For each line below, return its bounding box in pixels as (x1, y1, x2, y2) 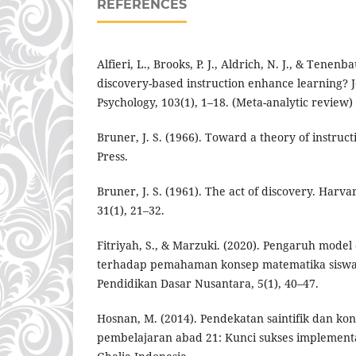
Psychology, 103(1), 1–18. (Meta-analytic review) (97, 94, 353, 110)
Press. (97, 148, 128, 164)
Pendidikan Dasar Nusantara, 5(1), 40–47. (97, 275, 319, 291)
